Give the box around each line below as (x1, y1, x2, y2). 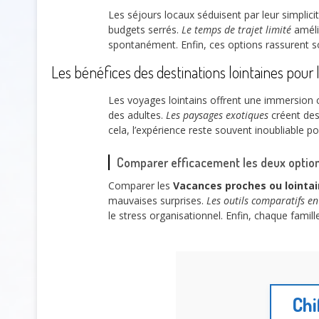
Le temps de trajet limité (182, 23, 291, 37)
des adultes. (108, 108, 166, 122)
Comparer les (108, 178, 173, 192)
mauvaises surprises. (108, 193, 206, 207)
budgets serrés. (108, 23, 182, 37)
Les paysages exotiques (166, 108, 268, 122)
